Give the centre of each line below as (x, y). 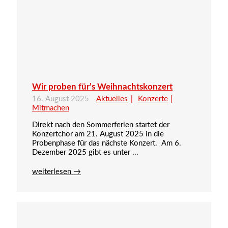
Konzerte (153, 99)
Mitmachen (51, 108)
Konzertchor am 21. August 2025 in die (98, 134)
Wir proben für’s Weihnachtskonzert (102, 87)
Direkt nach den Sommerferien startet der (101, 125)
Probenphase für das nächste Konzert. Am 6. (107, 144)
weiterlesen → (56, 172)
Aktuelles (112, 99)
